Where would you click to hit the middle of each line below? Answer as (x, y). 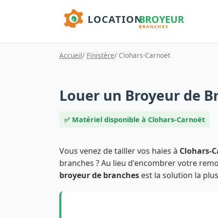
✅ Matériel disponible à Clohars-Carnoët (135, 119)
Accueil (71, 55)
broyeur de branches (99, 175)
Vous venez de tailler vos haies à (119, 151)
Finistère (100, 55)
